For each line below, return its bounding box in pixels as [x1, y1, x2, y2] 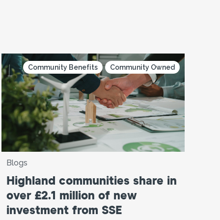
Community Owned [110, 63, 175, 71]
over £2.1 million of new [6, 190, 137, 202]
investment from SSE [6, 204, 122, 217]
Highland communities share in [6, 175, 177, 187]
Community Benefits [27, 63, 98, 71]
